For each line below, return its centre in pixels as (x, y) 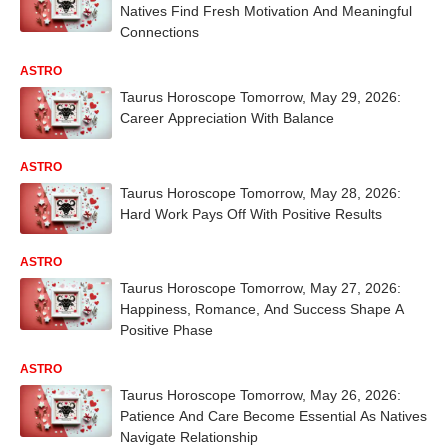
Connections (159, 31)
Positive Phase (166, 330)
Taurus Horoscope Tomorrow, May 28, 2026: (260, 192)
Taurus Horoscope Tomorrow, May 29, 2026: (260, 96)
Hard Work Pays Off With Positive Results (251, 213)
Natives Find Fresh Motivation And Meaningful (266, 10)
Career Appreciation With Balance (227, 117)
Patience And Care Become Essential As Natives (273, 416)
